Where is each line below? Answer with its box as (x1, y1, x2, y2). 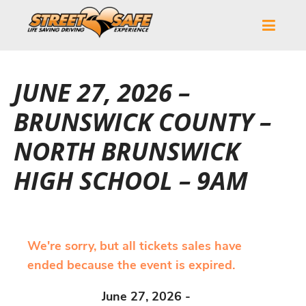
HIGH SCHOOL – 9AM (14, 163, 248, 197)
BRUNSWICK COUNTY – (14, 105, 271, 139)
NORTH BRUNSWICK (14, 134, 240, 168)
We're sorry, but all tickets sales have (27, 237, 242, 254)
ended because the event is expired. (27, 256, 235, 273)
